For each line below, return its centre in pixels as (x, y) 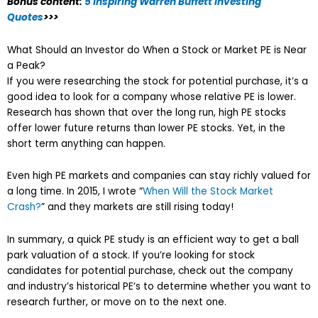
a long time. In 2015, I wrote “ (75, 192)
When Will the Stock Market (208, 192)
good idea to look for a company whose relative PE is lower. (152, 97)
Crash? (24, 207)
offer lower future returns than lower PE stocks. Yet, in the (146, 128)
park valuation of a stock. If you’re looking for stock (131, 256)
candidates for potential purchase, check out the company (150, 271)
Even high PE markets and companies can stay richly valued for (159, 176)
